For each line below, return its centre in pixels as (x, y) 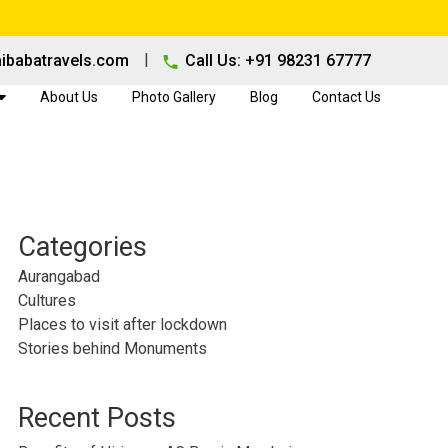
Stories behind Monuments (112, 348)
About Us (68, 97)
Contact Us (346, 97)
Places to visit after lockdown (122, 324)
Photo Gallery (173, 97)
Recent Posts (96, 418)
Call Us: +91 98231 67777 (277, 60)
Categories (82, 247)
